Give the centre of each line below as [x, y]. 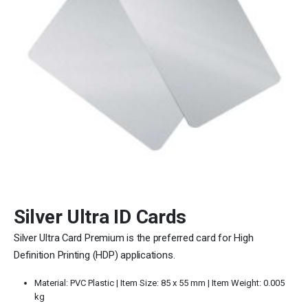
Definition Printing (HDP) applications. [95, 255]
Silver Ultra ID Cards [100, 217]
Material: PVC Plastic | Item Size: [97, 283]
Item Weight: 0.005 [247, 283]
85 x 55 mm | [185, 283]
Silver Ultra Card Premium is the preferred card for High [134, 238]
